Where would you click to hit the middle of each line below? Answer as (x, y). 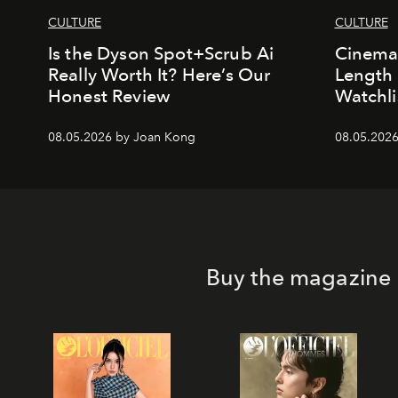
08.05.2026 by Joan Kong (122, 137)
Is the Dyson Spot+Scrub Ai (161, 53)
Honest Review (109, 96)
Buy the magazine (298, 277)
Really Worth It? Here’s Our (159, 75)
